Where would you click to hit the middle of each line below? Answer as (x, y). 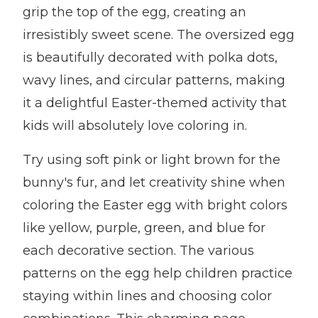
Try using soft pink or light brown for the (152, 160)
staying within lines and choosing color (147, 296)
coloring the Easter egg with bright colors (155, 205)
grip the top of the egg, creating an (135, 12)
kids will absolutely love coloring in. (135, 126)
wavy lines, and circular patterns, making (154, 80)
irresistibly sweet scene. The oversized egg (159, 35)
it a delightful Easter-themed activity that (155, 103)
